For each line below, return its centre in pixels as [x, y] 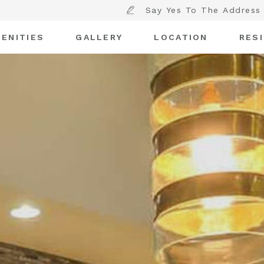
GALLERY [99, 37]
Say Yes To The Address [203, 10]
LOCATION [181, 37]
